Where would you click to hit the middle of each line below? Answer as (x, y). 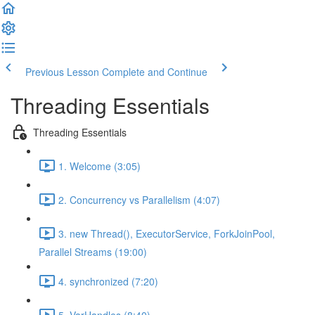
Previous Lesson (62, 72)
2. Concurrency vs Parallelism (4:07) (139, 199)
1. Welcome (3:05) (99, 166)
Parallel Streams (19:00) (93, 252)
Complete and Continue (155, 72)
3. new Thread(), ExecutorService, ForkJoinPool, (167, 233)
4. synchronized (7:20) (108, 281)
